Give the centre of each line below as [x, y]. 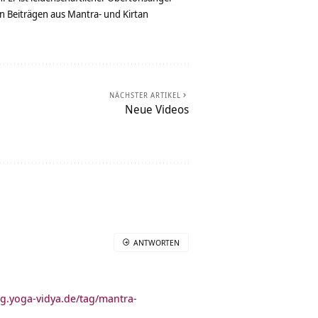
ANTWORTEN [157, 243]
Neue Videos [157, 110]
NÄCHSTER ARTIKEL [145, 95]
